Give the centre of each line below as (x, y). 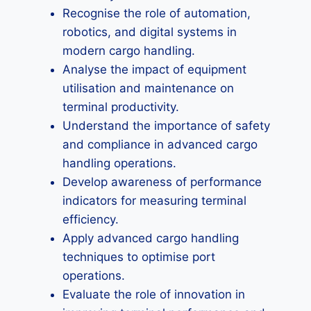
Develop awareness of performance (162, 182)
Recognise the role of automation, (157, 13)
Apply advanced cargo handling (151, 238)
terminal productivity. (121, 107)
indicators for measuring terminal (154, 201)
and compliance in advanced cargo (160, 144)
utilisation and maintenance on (148, 88)
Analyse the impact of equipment (154, 69)
